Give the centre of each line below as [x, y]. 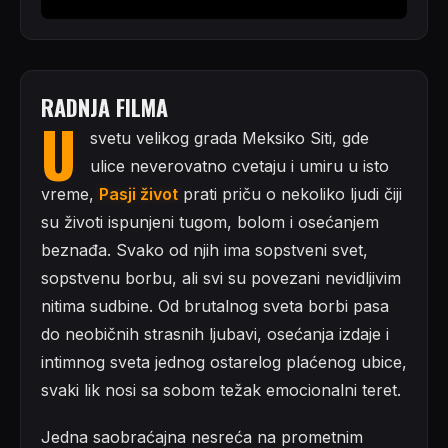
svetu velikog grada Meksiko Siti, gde [229, 137]
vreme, [70, 193]
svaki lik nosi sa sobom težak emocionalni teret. [221, 389]
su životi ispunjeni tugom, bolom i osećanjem [210, 221]
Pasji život [138, 193]
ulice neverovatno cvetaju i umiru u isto [239, 165]
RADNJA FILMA [104, 106]
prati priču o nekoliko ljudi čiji [290, 193]
